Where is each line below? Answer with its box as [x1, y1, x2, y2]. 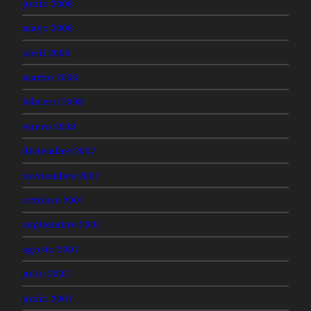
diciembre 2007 [22, 144, 96, 158]
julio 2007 [22, 267, 69, 281]
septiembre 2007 [22, 217, 101, 232]
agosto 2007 [22, 242, 79, 256]
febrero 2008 [22, 94, 83, 109]
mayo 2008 [22, 21, 73, 35]
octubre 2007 [22, 192, 85, 207]
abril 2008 [22, 45, 70, 60]
